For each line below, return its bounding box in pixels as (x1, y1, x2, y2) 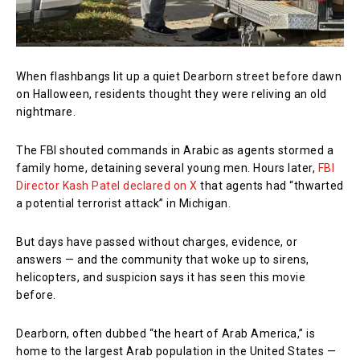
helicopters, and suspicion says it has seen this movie (16, 270, 305, 284)
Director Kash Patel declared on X (16, 178, 198, 192)
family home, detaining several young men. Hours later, (16, 161, 318, 174)
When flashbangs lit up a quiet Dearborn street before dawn (16, 69, 342, 83)
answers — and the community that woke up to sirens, (16, 252, 309, 266)
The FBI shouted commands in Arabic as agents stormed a (16, 143, 333, 157)
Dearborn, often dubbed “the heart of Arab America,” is (16, 326, 315, 340)
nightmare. (16, 104, 76, 118)
